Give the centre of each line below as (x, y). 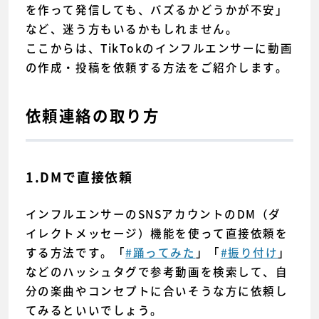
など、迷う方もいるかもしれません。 (132, 29)
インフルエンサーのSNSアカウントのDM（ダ (153, 214)
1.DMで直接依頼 (79, 177)
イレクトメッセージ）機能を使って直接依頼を (157, 233)
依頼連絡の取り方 (93, 116)
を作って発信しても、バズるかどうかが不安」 (157, 10)
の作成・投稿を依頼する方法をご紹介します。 (157, 68)
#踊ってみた (161, 252)
